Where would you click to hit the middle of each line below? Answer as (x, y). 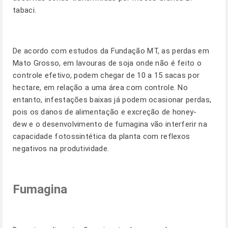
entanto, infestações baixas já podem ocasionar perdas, (112, 100)
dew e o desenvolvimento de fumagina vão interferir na (110, 124)
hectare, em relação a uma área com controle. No (101, 88)
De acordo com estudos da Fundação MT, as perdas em (111, 51)
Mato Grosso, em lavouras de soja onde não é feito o (107, 63)
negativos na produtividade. (61, 149)
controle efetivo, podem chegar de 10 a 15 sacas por (106, 75)
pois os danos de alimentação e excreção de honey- (105, 112)
